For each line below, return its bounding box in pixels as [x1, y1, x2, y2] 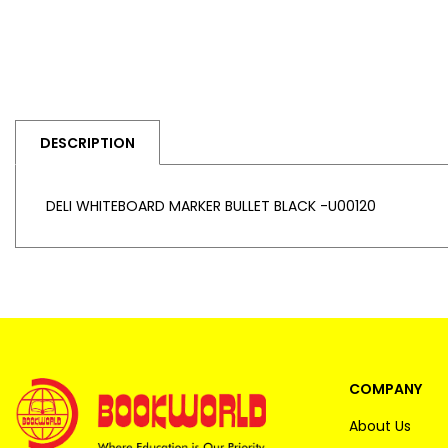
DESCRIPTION [40, 132, 135, 153]
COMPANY [349, 379, 422, 399]
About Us [349, 416, 411, 436]
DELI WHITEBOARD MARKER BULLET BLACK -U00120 [46, 195, 376, 216]
